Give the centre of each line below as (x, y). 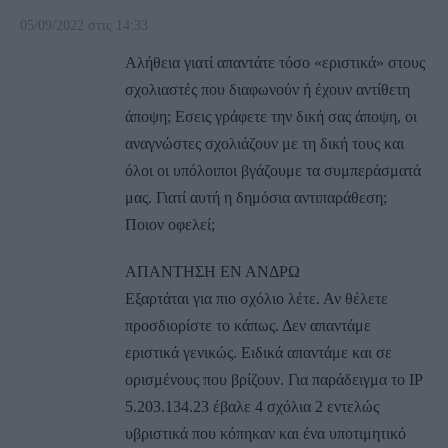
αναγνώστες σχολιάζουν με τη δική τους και (264, 144)
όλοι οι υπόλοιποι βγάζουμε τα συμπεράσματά (273, 171)
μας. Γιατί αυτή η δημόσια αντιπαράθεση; (256, 198)
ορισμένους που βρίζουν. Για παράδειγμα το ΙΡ (274, 380)
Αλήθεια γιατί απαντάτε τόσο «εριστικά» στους (275, 63)
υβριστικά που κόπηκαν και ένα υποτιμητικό (265, 434)
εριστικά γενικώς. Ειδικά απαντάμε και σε (258, 353)
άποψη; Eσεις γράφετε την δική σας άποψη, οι (271, 117)
